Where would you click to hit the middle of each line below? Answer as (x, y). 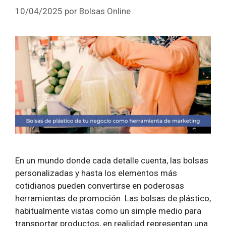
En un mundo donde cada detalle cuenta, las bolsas (112, 160)
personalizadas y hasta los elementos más (96, 173)
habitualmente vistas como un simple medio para (108, 211)
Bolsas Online (105, 11)
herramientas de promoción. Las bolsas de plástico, (113, 198)
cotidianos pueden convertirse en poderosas (100, 185)
